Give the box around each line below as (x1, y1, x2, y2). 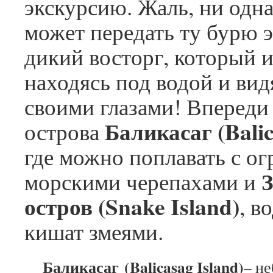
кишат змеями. (24, 216, 163, 247)
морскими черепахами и (24, 166, 261, 197)
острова (24, 116, 105, 147)
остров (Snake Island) (24, 190, 239, 223)
